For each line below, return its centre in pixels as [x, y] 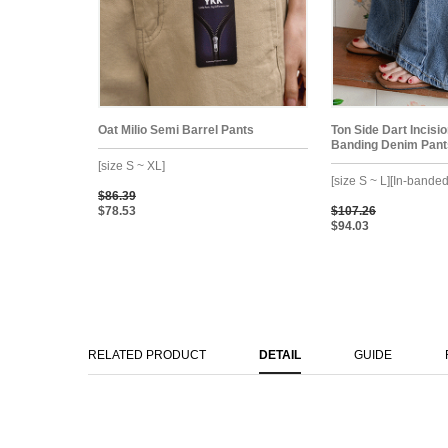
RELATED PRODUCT [147, 354]
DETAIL [280, 354]
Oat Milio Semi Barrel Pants [176, 129]
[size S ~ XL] [131, 165]
